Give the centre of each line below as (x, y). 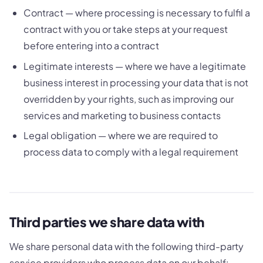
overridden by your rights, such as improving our (129, 99)
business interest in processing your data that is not (136, 82)
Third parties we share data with (107, 222)
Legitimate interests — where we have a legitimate (135, 66)
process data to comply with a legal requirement (131, 152)
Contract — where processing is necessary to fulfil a (137, 13)
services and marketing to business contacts (122, 115)
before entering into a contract (91, 46)
